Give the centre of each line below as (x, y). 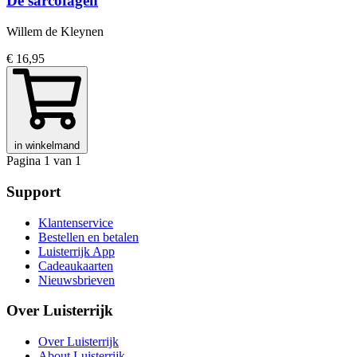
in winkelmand (47, 146)
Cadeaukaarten (76, 265)
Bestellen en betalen (88, 237)
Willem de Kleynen (55, 32)
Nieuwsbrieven (76, 280)
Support (33, 191)
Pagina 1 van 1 (44, 161)
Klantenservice (76, 222)
